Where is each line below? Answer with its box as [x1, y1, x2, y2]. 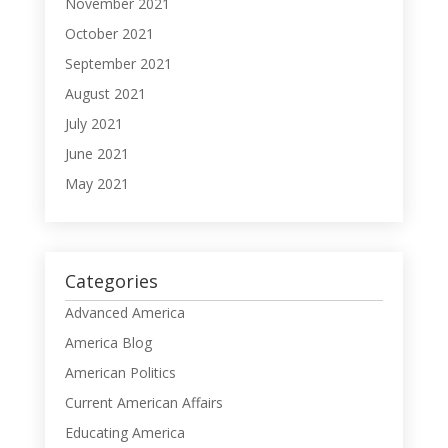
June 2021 [64, 143, 129, 163]
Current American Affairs [64, 392, 223, 412]
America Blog [64, 332, 152, 352]
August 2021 [64, 83, 146, 103]
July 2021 [64, 113, 123, 133]
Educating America [64, 422, 185, 442]
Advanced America [64, 302, 185, 322]
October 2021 [64, 23, 154, 43]
